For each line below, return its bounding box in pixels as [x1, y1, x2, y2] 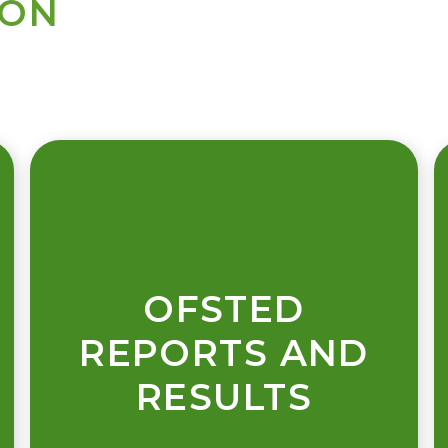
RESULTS [135, 375, 313, 420]
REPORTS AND [79, 331, 369, 376]
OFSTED [143, 287, 305, 332]
